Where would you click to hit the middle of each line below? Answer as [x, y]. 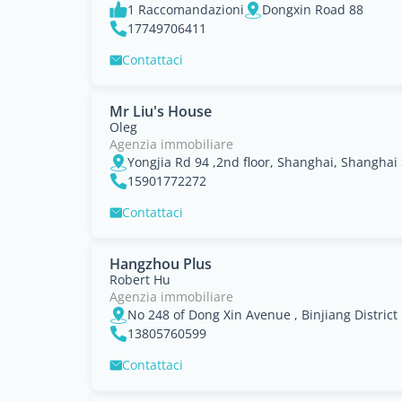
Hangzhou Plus [161, 264]
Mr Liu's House [161, 111]
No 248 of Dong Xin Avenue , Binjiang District [262, 315]
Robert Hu [140, 280]
